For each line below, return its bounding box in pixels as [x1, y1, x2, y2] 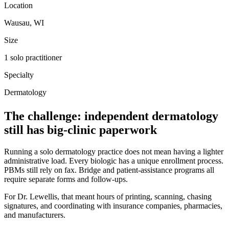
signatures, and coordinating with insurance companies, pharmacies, [4, 201, 222, 210]
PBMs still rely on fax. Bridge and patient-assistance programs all [4, 165, 214, 174]
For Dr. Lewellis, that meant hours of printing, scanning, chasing [4, 192, 212, 201]
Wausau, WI [4, 18, 44, 27]
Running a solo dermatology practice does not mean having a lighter [4, 147, 223, 156]
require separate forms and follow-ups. [4, 174, 128, 184]
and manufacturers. [4, 210, 65, 219]
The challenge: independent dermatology [4, 109, 218, 123]
